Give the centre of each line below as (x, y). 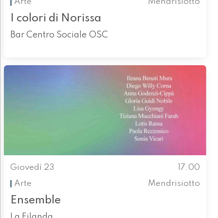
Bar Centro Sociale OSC (59, 35)
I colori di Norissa (55, 18)
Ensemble (35, 200)
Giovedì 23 (32, 168)
